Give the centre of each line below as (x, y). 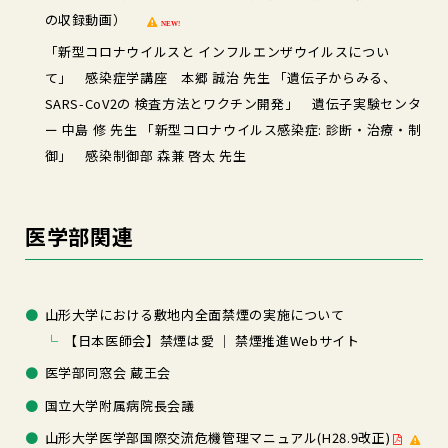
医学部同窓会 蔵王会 (108, 373)
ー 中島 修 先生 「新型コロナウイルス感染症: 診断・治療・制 (233, 130)
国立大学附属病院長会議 (119, 405)
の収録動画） (94, 19)
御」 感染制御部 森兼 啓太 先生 (145, 156)
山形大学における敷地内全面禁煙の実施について (194, 314)
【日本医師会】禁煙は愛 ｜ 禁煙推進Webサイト (212, 340)
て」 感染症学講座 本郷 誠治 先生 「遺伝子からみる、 (220, 78)
